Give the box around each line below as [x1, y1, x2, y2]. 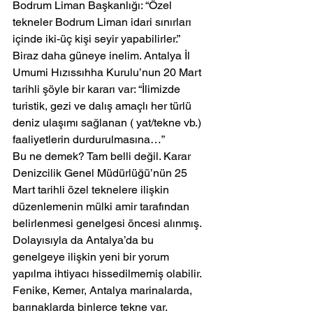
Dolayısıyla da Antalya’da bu [13, 233, 156, 247]
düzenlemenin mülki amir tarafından [13, 200, 192, 214]
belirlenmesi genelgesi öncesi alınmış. [13, 217, 204, 231]
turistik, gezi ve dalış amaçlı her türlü [13, 99, 194, 113]
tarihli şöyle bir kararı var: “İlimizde [13, 82, 183, 96]
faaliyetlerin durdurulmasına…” [13, 133, 165, 147]
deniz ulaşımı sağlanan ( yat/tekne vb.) [13, 116, 204, 130]
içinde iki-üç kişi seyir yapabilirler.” [13, 32, 180, 46]
